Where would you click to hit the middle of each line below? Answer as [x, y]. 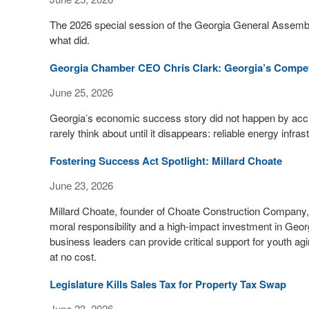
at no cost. [73, 256]
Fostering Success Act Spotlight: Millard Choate [166, 161]
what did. [70, 40]
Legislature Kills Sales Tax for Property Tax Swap [168, 284]
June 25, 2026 [81, 92]
